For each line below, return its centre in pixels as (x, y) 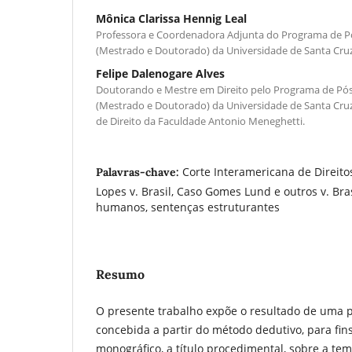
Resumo (120, 274)
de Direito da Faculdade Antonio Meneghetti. (200, 121)
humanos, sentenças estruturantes (188, 207)
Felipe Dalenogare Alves (160, 73)
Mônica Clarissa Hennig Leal (171, 18)
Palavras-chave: (139, 172)
